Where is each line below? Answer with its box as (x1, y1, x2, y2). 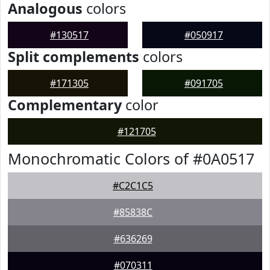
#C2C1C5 (113, 179, 153, 192)
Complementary (8, 95, 122, 115)
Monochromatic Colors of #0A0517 (8, 148, 254, 169)
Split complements (8, 47, 139, 66)
